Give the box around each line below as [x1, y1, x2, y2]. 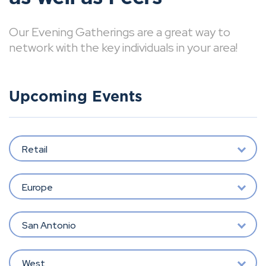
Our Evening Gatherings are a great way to [9, 24, 230, 40]
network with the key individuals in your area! [9, 40, 237, 55]
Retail [21, 142, 47, 156]
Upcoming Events [9, 90, 142, 104]
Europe [21, 180, 53, 194]
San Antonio [21, 218, 76, 232]
